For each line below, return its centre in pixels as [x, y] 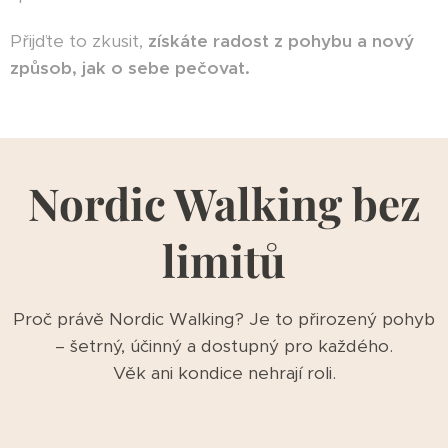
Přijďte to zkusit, [79, 41]
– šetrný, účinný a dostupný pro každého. [224, 346]
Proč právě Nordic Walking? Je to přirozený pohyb [224, 319]
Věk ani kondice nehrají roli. [224, 373]
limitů [224, 260]
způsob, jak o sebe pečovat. [130, 68]
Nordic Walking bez [224, 203]
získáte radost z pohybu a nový [281, 41]
